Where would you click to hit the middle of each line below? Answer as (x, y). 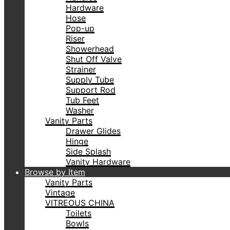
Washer (80, 110)
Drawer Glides (93, 131)
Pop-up (80, 28)
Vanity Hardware (98, 162)
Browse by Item (55, 172)
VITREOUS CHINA (80, 203)
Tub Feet (82, 100)
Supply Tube (90, 80)
